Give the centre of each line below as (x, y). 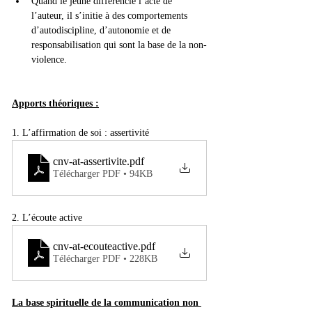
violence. (49, 60)
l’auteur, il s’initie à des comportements (111, 16)
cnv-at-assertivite (90, 161)
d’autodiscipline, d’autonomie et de (102, 30)
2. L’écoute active (47, 218)
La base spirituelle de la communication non (107, 303)
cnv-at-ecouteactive (95, 246)
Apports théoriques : (55, 103)
